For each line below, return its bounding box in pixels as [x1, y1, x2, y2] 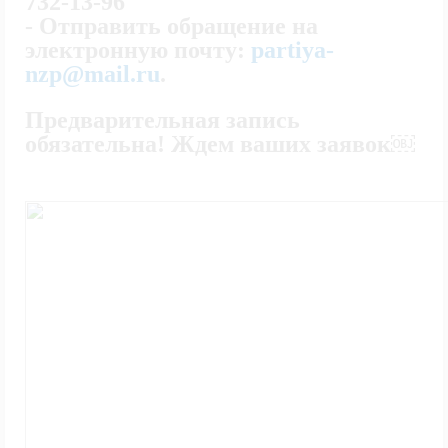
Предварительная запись [25, 107, 300, 133]
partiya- [251, 37, 334, 63]
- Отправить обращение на [25, 13, 318, 39]
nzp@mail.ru [25, 61, 160, 87]
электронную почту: [25, 37, 251, 63]
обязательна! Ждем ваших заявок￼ [25, 131, 415, 157]
